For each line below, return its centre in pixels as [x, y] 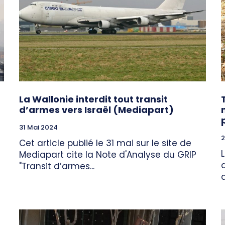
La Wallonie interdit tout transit [93, 99]
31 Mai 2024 [38, 128]
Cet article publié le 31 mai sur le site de [105, 143]
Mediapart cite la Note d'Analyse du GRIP [108, 155]
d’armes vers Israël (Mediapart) [96, 110]
